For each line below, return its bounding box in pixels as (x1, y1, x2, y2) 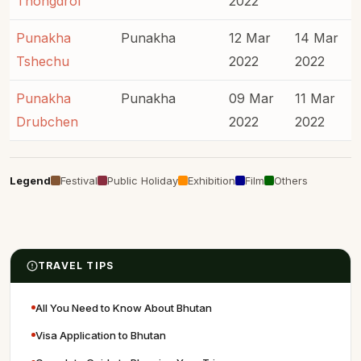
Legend (10, 173, 51, 187)
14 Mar (295, 29, 338, 46)
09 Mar (229, 89, 274, 106)
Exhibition (188, 173, 235, 187)
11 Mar (295, 89, 335, 106)
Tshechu (16, 52, 69, 69)
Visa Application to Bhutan (35, 328, 166, 342)
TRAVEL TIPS (38, 259, 114, 272)
